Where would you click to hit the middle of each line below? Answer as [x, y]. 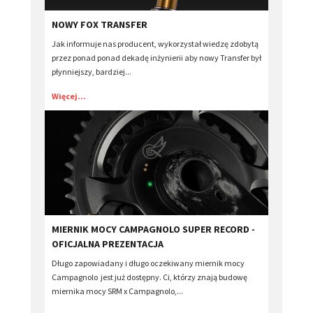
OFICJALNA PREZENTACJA [108, 243]
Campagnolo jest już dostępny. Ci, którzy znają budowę [150, 277]
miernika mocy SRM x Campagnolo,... [117, 291]
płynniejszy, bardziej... [92, 71]
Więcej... [69, 96]
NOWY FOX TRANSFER [100, 24]
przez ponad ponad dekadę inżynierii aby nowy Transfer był [156, 57]
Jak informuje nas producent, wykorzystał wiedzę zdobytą [155, 43]
